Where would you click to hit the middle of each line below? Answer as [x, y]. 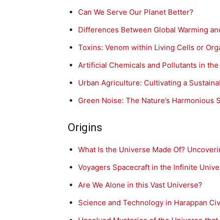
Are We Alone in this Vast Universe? [140, 185]
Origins [85, 128]
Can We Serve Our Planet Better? [136, 12]
